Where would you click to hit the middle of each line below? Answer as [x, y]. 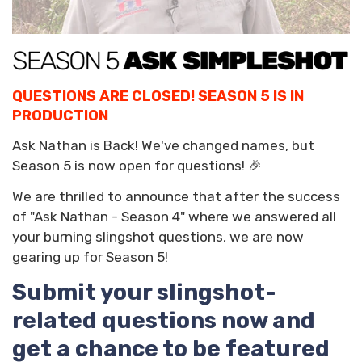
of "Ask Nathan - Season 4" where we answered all [174, 216]
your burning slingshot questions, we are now [158, 236]
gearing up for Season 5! [90, 257]
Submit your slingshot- [144, 292]
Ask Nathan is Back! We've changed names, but [163, 146]
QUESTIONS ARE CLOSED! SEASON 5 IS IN [158, 97]
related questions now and [164, 320]
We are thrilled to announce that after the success [176, 196]
